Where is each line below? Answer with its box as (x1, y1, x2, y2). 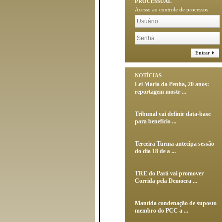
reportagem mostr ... (135, 88, 186, 95)
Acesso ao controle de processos (135, 6, 208, 12)
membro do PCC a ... (135, 207, 188, 214)
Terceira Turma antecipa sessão (135, 140, 214, 147)
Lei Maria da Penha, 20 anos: (135, 81, 209, 88)
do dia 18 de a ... (135, 148, 176, 155)
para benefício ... (135, 118, 176, 125)
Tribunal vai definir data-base (135, 111, 211, 117)
